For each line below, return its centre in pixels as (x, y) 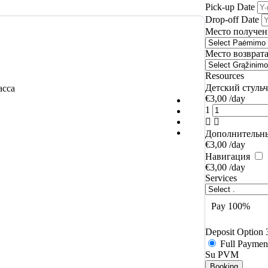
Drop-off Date (233, 19)
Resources (225, 75)
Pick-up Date (231, 7)
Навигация (229, 156)
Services (221, 178)
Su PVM (222, 254)
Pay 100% (231, 206)
